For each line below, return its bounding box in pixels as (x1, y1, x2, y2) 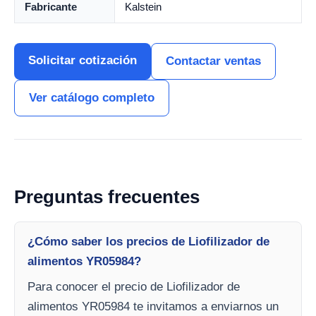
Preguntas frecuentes (14, 186, 200, 208)
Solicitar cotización (28, 54, 137, 68)
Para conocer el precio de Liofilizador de (28, 280, 240, 294)
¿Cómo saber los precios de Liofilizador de (28, 235, 269, 249)
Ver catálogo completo (29, 91, 154, 105)
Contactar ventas (166, 54, 261, 68)
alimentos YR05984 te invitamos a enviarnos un (28, 300, 279, 314)
